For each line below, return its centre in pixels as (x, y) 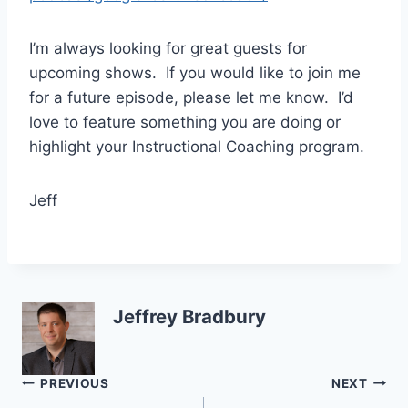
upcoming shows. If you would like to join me (195, 72)
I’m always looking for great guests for (168, 48)
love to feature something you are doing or (185, 122)
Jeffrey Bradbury (189, 317)
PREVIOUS (75, 383)
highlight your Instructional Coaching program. (197, 146)
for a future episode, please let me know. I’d (191, 97)
